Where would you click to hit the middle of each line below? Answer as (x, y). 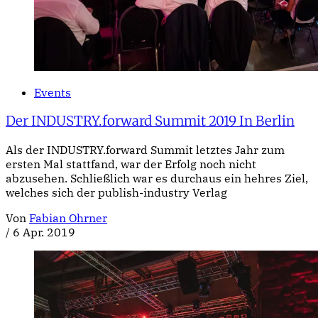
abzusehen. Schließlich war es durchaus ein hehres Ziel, (157, 178)
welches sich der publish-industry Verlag (116, 192)
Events (53, 93)
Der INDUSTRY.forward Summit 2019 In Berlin (150, 121)
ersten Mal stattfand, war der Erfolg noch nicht (131, 164)
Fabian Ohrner (68, 218)
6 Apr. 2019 (44, 232)
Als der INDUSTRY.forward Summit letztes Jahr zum (145, 149)
